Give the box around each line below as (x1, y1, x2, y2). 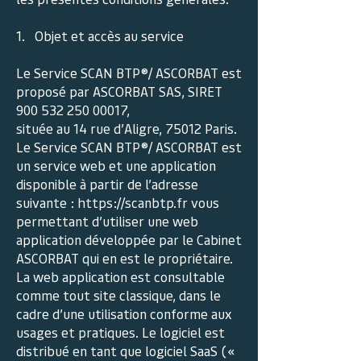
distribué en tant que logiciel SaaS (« (16, 342, 234, 359)
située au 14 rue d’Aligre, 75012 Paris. (16, 119, 237, 137)
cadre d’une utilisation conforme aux (16, 305, 232, 322)
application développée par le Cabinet (16, 230, 242, 248)
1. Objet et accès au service (16, 27, 184, 44)
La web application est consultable (16, 268, 225, 285)
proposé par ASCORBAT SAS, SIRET (16, 82, 222, 100)
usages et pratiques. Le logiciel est (16, 323, 225, 341)
